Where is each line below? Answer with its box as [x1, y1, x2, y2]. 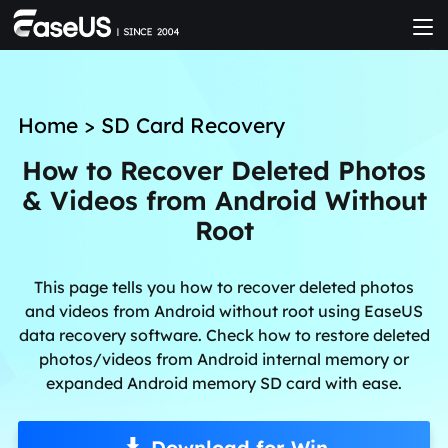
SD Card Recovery [100, 112, 285, 138]
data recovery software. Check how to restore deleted [18, 324, 430, 345]
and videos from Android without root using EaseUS [25, 300, 423, 321]
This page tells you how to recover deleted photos [34, 276, 414, 297]
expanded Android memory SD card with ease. [46, 372, 402, 393]
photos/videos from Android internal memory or [39, 348, 409, 369]
